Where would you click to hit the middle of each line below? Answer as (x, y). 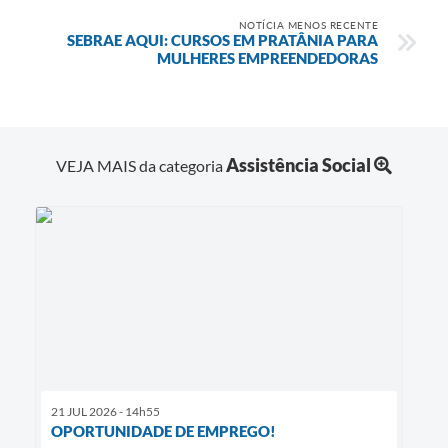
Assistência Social (298, 164)
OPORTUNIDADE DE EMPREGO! (163, 431)
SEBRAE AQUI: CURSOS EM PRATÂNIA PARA (222, 39)
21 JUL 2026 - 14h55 (105, 412)
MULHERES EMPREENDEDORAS (267, 57)
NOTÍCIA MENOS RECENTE (308, 24)
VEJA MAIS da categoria (141, 165)
